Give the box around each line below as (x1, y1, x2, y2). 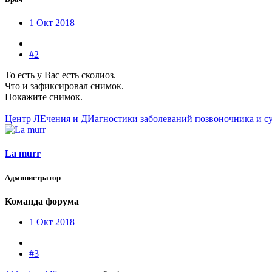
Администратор (5, 172, 61, 182)
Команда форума (5, 195, 79, 206)
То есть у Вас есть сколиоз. (5, 70, 116, 81)
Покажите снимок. (5, 92, 83, 103)
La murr (5, 148, 41, 159)
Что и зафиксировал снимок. (5, 81, 124, 92)
